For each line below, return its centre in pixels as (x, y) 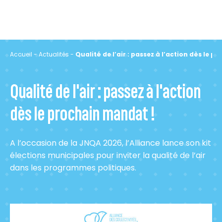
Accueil (21, 54)
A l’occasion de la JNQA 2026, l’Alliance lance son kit (111, 143)
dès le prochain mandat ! (83, 112)
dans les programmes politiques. (73, 167)
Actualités (54, 54)
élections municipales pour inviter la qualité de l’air (108, 155)
